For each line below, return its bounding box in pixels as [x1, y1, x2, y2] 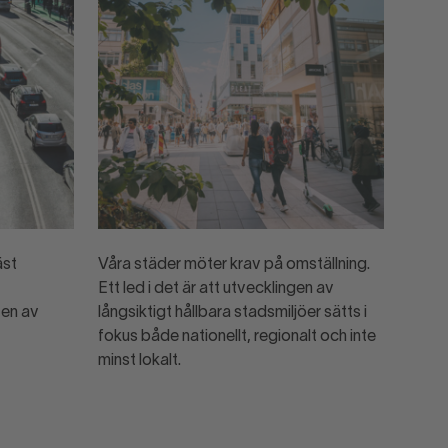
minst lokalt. [98, 353, 181, 368]
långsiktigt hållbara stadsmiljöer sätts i [98, 305, 367, 320]
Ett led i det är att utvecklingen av [98, 281, 334, 296]
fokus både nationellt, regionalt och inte [98, 329, 376, 344]
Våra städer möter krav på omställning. [98, 257, 370, 272]
